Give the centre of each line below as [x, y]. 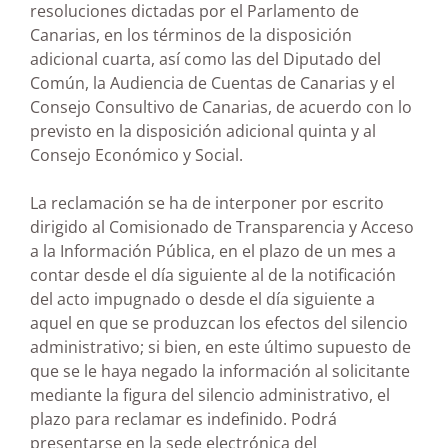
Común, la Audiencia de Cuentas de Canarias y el [212, 82]
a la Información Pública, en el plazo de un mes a [213, 250]
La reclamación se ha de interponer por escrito [207, 202]
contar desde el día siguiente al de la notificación [213, 274]
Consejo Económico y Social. [136, 154]
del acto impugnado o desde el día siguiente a [202, 298]
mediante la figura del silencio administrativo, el [210, 394]
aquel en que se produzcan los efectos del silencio [219, 322]
